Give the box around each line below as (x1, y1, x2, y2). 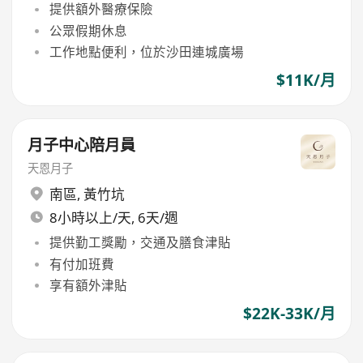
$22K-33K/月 (242, 303, 335, 324)
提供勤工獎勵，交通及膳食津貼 (49, 233, 231, 252)
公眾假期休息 (49, 21, 127, 40)
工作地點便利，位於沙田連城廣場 (49, 42, 244, 61)
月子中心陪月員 (28, 134, 136, 156)
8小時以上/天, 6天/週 (49, 207, 178, 227)
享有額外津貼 (49, 275, 127, 294)
